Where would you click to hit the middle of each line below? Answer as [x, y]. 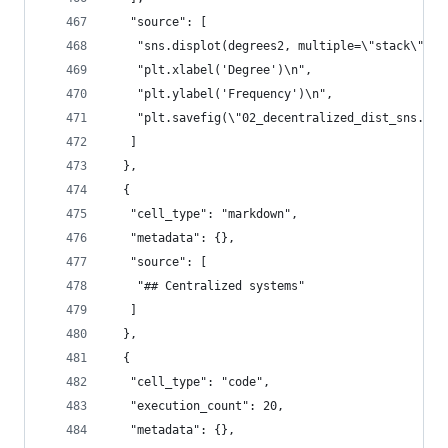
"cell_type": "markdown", [203, 214]
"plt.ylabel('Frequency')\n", [221, 94]
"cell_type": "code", [189, 382]
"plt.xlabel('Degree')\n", [210, 70]
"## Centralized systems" [207, 286]
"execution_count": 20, [196, 406]
